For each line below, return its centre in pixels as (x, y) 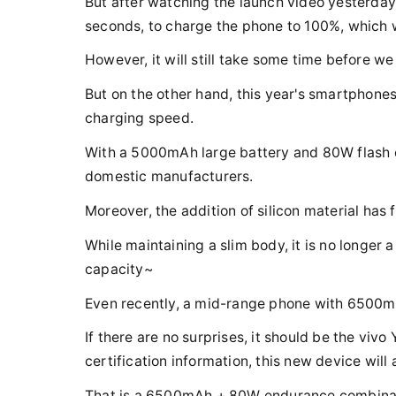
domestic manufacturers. (169, 177)
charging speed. (139, 118)
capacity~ (119, 269)
